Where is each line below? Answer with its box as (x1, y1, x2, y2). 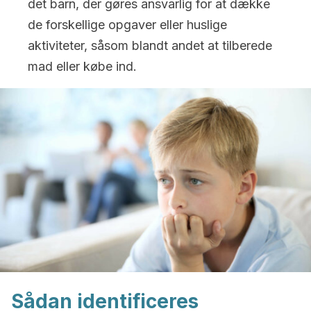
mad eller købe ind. (28, 59, 137, 74)
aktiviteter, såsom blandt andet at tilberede (28, 38, 272, 53)
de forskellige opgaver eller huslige (28, 17, 227, 32)
